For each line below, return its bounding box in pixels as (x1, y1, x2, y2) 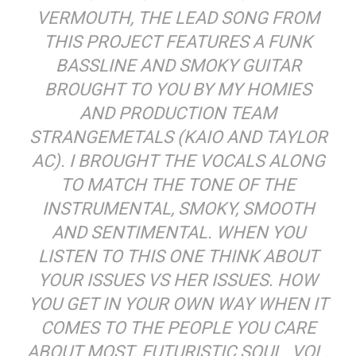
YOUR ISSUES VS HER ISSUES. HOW (38, 270, 318, 291)
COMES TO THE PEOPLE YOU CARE (40, 318, 316, 339)
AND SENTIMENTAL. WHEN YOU (51, 222, 305, 243)
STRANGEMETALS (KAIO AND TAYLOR (29, 127, 327, 148)
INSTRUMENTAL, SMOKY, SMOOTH (41, 199, 315, 219)
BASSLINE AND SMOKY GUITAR (55, 56, 301, 76)
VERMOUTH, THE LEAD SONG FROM (37, 8, 319, 29)
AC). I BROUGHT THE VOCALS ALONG (31, 151, 325, 172)
